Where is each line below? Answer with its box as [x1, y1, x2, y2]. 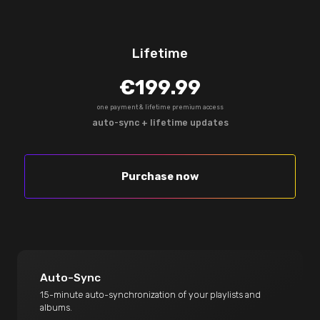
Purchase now [121, 170, 199, 184]
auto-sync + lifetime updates [91, 117, 229, 129]
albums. [40, 302, 73, 314]
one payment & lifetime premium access [96, 104, 224, 111]
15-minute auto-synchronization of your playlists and [40, 289, 261, 301]
